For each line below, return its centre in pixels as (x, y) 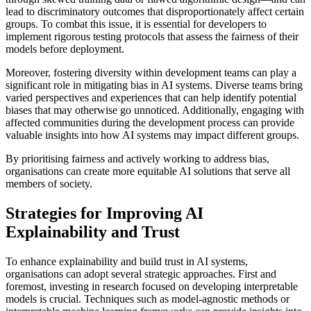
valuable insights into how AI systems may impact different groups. (152, 135)
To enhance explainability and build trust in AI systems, (127, 261)
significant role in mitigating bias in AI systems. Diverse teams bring (154, 85)
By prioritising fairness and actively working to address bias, (137, 158)
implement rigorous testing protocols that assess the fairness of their (152, 36)
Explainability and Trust (93, 232)
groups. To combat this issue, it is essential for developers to (136, 24)
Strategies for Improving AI (104, 213)
